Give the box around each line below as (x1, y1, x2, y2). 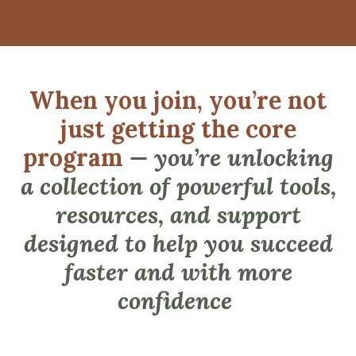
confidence (118, 285, 232, 316)
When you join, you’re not (29, 85, 327, 116)
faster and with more (64, 257, 292, 288)
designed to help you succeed (23, 228, 333, 259)
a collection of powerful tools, (20, 171, 336, 202)
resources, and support (55, 199, 301, 230)
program (22, 142, 130, 173)
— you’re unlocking (129, 142, 334, 173)
